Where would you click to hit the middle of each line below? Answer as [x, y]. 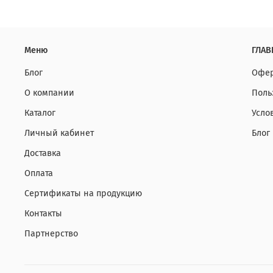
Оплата [39, 174]
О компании [49, 93]
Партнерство [51, 234]
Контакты [43, 214]
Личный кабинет [59, 133]
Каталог [40, 113]
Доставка [43, 154]
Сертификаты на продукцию [83, 194]
